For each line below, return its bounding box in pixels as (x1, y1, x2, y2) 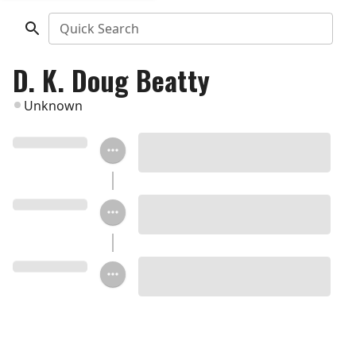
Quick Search (59, 20, 139, 37)
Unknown (24, 97, 83, 114)
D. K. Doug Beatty (13, 60, 210, 100)
